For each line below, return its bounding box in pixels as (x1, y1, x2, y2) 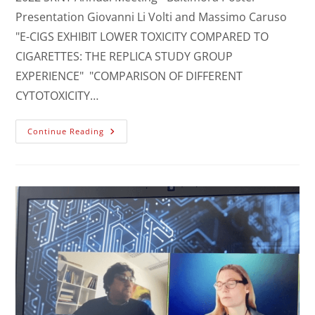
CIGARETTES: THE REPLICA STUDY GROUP (15, 49, 233, 64)
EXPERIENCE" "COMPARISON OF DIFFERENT (15, 68, 243, 84)
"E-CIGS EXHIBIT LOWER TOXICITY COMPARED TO (15, 29, 269, 44)
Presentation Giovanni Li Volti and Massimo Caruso (15, 9, 288, 25)
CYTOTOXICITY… (15, 88, 99, 103)
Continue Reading (27, 126, 105, 136)
